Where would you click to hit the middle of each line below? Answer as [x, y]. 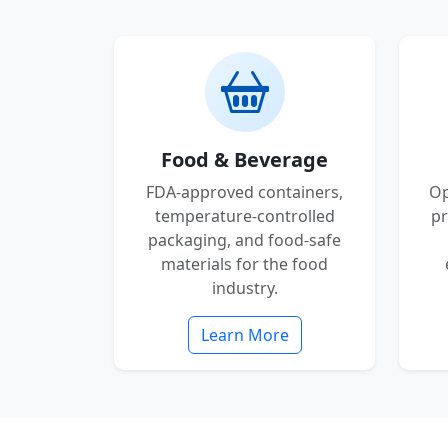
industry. [244, 288]
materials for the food [244, 264]
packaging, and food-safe [244, 240]
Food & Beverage [244, 159]
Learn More [244, 335]
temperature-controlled [244, 216]
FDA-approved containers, [244, 192]
